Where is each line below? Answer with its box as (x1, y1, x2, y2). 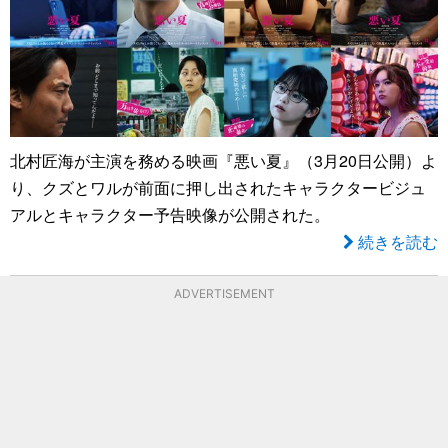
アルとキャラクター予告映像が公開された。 (10, 202, 330, 226)
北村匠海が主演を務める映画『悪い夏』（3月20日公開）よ (10, 148, 437, 172)
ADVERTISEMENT (173, 285, 275, 301)
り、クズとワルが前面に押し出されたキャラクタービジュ (10, 175, 426, 199)
